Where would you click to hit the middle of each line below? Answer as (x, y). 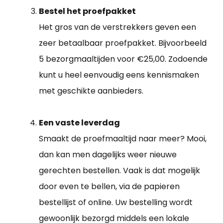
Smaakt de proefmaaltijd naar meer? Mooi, (123, 139)
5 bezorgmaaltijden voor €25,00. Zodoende (123, 59)
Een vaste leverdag (79, 123)
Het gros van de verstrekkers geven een (117, 27)
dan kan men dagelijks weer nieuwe (108, 155)
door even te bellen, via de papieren (109, 187)
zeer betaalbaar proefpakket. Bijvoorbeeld (123, 43)
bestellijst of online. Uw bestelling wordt (116, 203)
